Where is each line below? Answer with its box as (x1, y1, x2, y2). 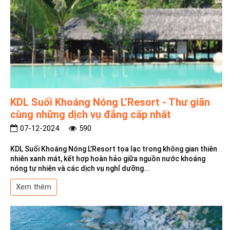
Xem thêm (16, 182, 51, 192)
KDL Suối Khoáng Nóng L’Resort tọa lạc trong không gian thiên (10, 145, 217, 154)
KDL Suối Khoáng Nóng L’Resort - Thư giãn (10, 96, 210, 109)
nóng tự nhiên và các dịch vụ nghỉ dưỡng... (10, 164, 150, 173)
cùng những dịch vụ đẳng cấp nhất (10, 108, 171, 121)
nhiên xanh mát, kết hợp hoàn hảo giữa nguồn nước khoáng (10, 155, 205, 163)
